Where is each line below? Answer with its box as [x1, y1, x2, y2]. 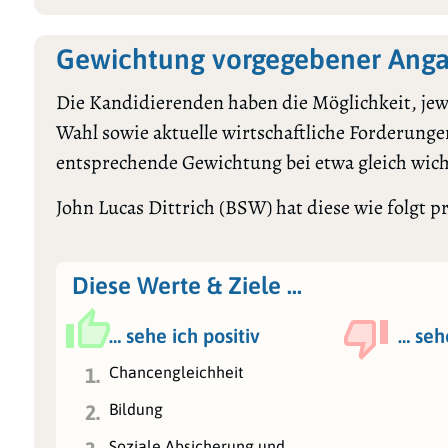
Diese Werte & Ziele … [71, 271, 302, 299]
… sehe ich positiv [109, 323, 261, 347]
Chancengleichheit [109, 362, 248, 381]
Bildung [109, 399, 164, 418]
